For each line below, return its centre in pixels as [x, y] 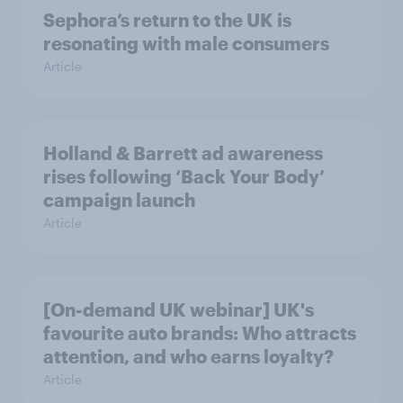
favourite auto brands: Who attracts [200, 332]
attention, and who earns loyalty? [188, 356]
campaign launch [119, 199]
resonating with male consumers [186, 43]
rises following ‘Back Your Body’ [184, 176]
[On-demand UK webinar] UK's [179, 309]
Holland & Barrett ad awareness [183, 152]
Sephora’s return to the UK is [167, 19]
